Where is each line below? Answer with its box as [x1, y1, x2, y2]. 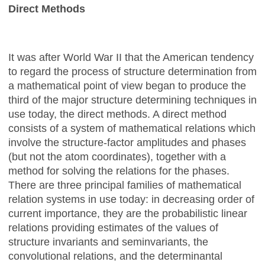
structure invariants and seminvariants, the [8, 235, 208, 248]
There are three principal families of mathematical [8, 179, 241, 191]
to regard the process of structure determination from [8, 65, 257, 77]
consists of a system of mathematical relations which [8, 122, 256, 134]
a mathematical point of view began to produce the [8, 79, 246, 92]
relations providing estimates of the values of [8, 221, 218, 234]
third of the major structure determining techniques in [8, 93, 257, 106]
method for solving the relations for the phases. [8, 164, 230, 177]
